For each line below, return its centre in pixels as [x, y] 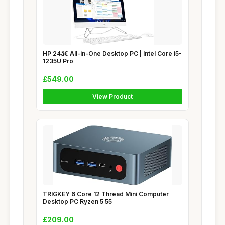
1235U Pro [58, 61]
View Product [113, 96]
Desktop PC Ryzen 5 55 [77, 201]
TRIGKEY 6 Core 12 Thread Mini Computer [106, 194]
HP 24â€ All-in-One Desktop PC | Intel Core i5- [112, 53]
